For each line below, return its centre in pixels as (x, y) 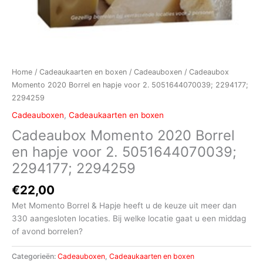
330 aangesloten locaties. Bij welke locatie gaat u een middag (129, 218)
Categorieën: (35, 256)
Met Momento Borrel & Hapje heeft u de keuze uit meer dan (124, 205)
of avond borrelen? (47, 231)
